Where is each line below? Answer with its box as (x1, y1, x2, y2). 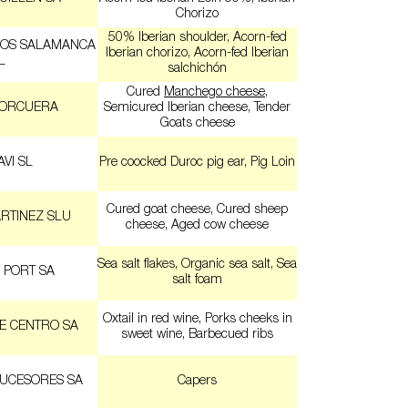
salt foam (172, 273, 222, 287)
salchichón (168, 62, 227, 76)
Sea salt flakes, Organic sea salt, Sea (97, 258, 297, 271)
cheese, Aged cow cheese (126, 219, 269, 232)
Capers (178, 374, 217, 388)
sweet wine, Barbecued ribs (121, 328, 273, 342)
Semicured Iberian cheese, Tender (104, 101, 291, 115)
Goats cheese (159, 117, 235, 130)
